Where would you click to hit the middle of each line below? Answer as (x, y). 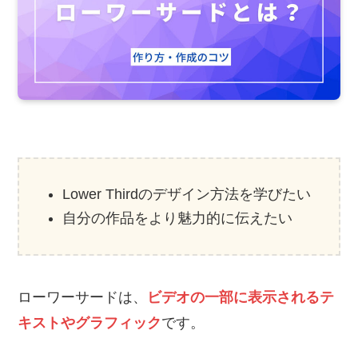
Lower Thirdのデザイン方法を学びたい (187, 194)
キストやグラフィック (90, 322)
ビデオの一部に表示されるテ (241, 297)
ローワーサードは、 (83, 297)
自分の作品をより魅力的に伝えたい (178, 219)
